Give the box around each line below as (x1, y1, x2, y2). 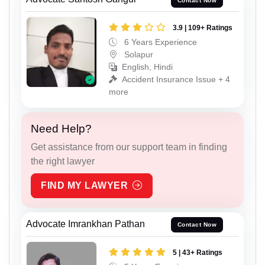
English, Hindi (122, 62, 173, 72)
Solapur (122, 50, 153, 59)
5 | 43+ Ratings (173, 248, 222, 257)
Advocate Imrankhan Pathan (26, 218, 145, 229)
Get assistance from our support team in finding (31, 142, 227, 152)
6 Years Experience (122, 37, 197, 47)
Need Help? (31, 122, 92, 135)
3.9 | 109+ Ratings (173, 24, 232, 32)
